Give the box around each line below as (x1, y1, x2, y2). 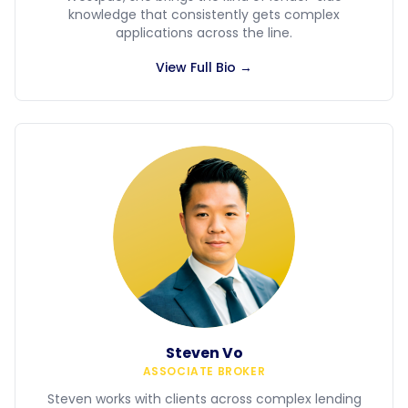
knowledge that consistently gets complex (68, 5, 340, 24)
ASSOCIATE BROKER (142, 363, 266, 379)
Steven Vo (165, 342, 243, 363)
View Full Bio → (156, 58, 252, 76)
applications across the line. (116, 24, 292, 42)
